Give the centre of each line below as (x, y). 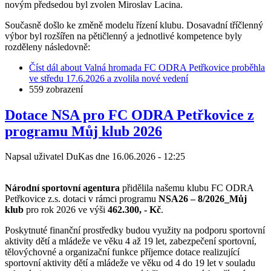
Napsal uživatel (35, 157)
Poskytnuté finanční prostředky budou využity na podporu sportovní (135, 230)
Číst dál (44, 67)
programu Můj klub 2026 (83, 131)
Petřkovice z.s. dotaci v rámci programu (82, 199)
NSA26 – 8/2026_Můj (203, 199)
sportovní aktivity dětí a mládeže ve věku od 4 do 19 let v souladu (130, 263)
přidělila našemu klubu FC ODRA (187, 188)
